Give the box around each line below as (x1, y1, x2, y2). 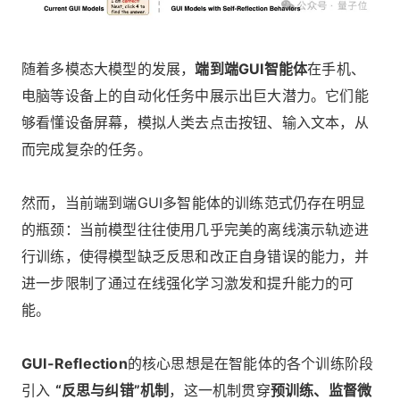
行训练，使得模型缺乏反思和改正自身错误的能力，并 (21, 247, 369, 266)
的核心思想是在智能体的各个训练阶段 (127, 354, 374, 373)
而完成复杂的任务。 (21, 140, 152, 159)
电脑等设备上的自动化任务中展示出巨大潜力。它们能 (21, 87, 369, 105)
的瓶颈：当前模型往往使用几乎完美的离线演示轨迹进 (21, 221, 369, 239)
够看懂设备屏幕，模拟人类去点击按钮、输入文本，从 (21, 113, 369, 132)
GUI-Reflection (21, 354, 128, 373)
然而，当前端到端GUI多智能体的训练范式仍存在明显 (21, 194, 365, 212)
